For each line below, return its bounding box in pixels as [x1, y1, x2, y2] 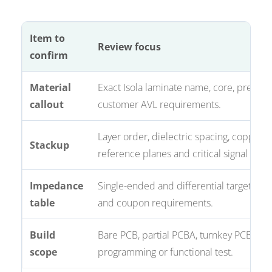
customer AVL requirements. [98, 98, 222, 112]
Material [30, 81, 72, 95]
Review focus [98, 40, 161, 54]
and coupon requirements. [98, 196, 214, 210]
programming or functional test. [98, 245, 234, 259]
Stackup [30, 138, 70, 152]
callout [30, 98, 64, 112]
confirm [30, 49, 69, 63]
